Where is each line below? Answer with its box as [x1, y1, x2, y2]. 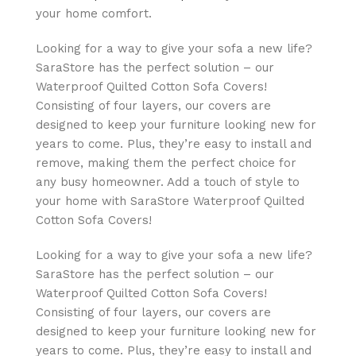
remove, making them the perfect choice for [36, 155, 296, 170]
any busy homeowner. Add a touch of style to [36, 174, 300, 189]
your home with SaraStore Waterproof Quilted [36, 193, 304, 208]
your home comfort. [36, 6, 152, 21]
